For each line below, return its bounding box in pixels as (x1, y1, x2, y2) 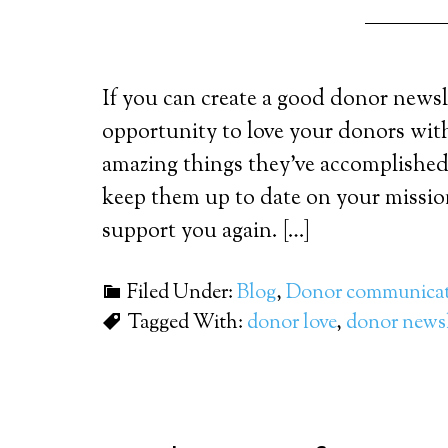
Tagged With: (127, 309, 247, 338)
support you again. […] (102, 216, 310, 248)
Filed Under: (127, 279, 237, 308)
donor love (247, 309, 336, 338)
